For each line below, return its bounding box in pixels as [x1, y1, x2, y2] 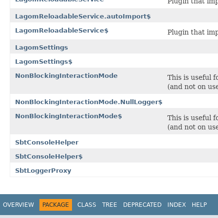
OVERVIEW [3, 201, 34, 208]
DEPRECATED [123, 201, 162, 208]
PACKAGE [42, 201, 69, 208]
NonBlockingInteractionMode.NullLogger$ [15, 98, 163, 106]
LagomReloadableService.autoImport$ [15, 12, 151, 20]
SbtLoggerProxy [15, 166, 71, 174]
